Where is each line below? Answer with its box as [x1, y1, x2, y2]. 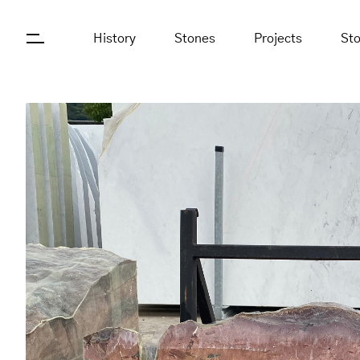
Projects [254, 32, 302, 45]
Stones [174, 32, 215, 45]
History [93, 32, 136, 45]
